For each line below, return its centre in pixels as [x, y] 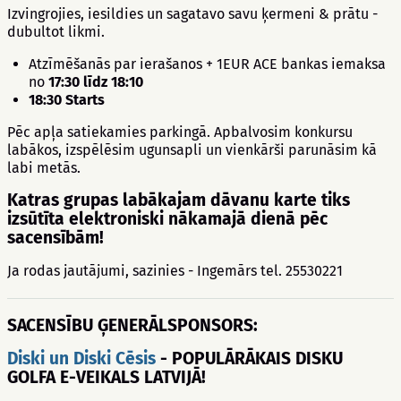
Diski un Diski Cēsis [81, 358]
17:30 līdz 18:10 [96, 82]
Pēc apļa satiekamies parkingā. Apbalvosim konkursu [180, 132]
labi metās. [44, 168]
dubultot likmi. [56, 32]
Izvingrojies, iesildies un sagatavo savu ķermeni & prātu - [192, 14]
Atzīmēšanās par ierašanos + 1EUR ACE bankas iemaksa [207, 64]
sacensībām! [55, 238]
